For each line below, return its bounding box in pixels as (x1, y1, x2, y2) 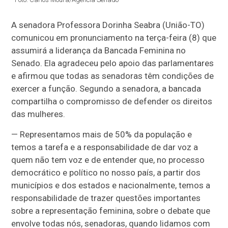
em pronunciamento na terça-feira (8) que (54, 33, 217, 43)
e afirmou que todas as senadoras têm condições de (11, 71, 214, 81)
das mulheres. (11, 109, 66, 119)
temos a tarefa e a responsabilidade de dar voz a (11, 142, 198, 152)
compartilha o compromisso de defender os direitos (11, 96, 213, 106)
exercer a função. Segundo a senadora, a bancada (11, 83, 202, 94)
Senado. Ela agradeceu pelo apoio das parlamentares (11, 58, 214, 68)
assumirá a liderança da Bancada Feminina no (11, 45, 186, 55)
